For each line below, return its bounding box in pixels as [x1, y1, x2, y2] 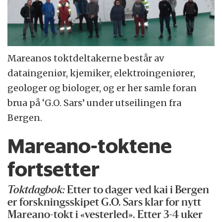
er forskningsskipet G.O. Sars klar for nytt [7, 198, 202, 209]
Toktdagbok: [7, 185, 65, 196]
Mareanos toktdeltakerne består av [7, 53, 165, 64]
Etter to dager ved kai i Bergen [65, 185, 210, 196]
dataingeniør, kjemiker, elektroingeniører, [7, 67, 196, 79]
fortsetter [7, 156, 100, 181]
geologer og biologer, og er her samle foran [7, 82, 197, 94]
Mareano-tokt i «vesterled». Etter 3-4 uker [7, 210, 203, 221]
